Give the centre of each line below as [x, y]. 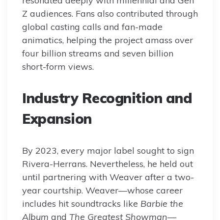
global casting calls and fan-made [92, 27]
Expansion [57, 119]
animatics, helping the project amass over [108, 40]
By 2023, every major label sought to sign [108, 151]
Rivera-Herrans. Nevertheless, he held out [108, 164]
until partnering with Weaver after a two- [108, 177]
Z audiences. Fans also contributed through [110, 14]
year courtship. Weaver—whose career [102, 191]
